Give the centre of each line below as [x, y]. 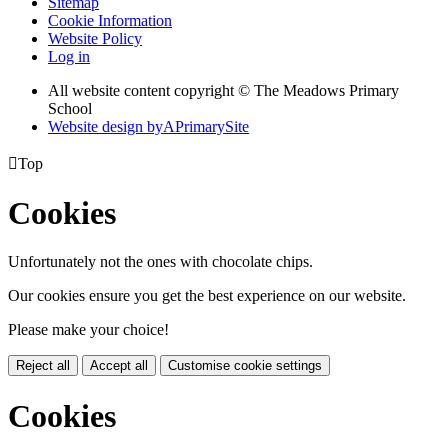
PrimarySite [212, 126]
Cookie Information [110, 20]
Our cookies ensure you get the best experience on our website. [207, 296]
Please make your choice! [88, 330]
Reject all [43, 366]
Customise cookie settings [245, 366]
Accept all [119, 366]
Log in [69, 56]
